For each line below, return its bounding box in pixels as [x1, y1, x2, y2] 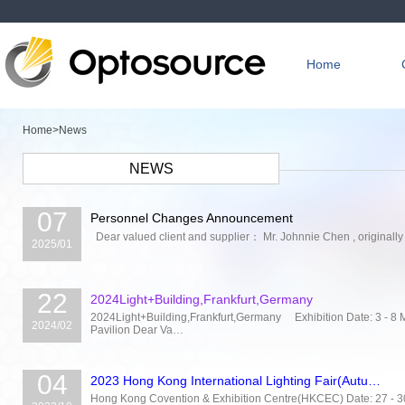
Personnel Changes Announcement [90, 211, 293, 225]
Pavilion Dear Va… [90, 324, 184, 336]
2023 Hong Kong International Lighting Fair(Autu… [90, 373, 381, 388]
